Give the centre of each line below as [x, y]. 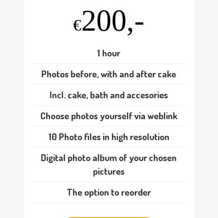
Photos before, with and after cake [109, 73]
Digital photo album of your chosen [109, 157]
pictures [109, 171]
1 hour [109, 53]
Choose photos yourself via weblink [109, 115]
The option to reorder [109, 192]
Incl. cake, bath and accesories [109, 94]
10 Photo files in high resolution [109, 136]
